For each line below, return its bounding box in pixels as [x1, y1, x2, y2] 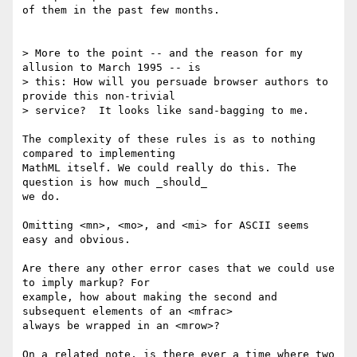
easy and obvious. [22, 233, 131, 246]
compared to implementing [22, 147, 182, 160]
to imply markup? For [22, 277, 156, 289]
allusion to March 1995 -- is [22, 61, 207, 74]
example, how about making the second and [22, 291, 277, 304]
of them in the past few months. [22, 4, 220, 17]
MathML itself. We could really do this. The [22, 162, 296, 175]
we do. [22, 190, 61, 203]
